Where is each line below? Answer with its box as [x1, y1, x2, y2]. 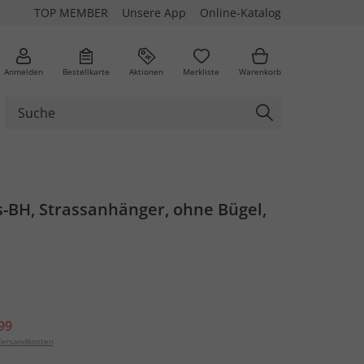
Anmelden [4, 65, 43, 77]
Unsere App [122, 5, 186, 20]
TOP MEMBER [34, 5, 108, 20]
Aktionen [129, 65, 163, 77]
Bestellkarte [63, 65, 110, 77]
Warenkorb [239, 65, 281, 77]
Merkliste [183, 65, 219, 77]
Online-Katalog [200, 5, 281, 20]
